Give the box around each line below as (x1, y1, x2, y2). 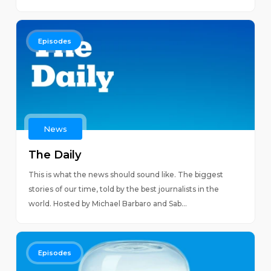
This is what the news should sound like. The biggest (28, 170, 223, 179)
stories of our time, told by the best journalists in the (28, 184, 219, 194)
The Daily (28, 148, 81, 162)
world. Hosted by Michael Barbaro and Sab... (28, 199, 187, 208)
